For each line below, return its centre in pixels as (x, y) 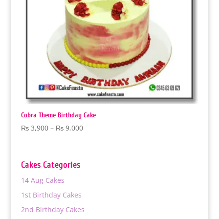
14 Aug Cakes (43, 180)
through (96, 161)
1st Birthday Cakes (51, 195)
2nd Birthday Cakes (53, 209)
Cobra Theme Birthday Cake (58, 115)
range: (93, 138)
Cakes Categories (50, 165)
